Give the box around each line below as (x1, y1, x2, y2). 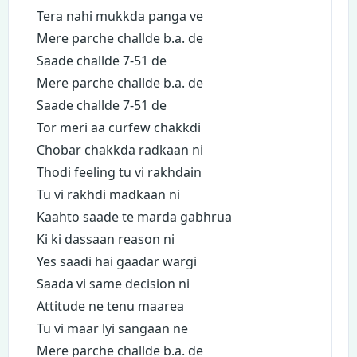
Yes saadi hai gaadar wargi (37, 253, 197, 270)
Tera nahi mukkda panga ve (37, 7, 203, 25)
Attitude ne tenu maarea (37, 297, 184, 315)
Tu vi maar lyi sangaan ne (37, 320, 188, 337)
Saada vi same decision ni (37, 275, 190, 292)
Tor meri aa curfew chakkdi (37, 119, 201, 136)
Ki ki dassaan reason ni (37, 230, 175, 248)
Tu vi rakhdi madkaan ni (37, 186, 180, 203)
